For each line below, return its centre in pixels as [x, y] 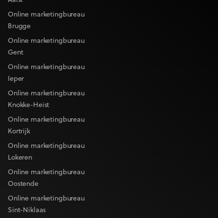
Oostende [23, 184]
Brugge [19, 26]
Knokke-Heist [29, 105]
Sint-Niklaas [27, 210]
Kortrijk [19, 131]
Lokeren [20, 158]
